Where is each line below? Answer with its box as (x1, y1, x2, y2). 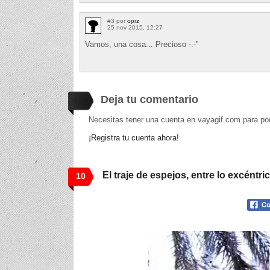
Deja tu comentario (101, 93, 198, 106)
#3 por (107, 17, 127, 25)
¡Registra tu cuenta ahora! (89, 133, 179, 143)
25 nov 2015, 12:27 (107, 24, 163, 31)
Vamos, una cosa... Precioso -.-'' (85, 40, 198, 49)
